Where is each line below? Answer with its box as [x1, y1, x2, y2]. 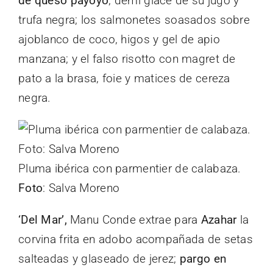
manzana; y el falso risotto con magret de [18, 51, 236, 66]
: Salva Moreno [43, 180, 120, 195]
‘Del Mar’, [18, 212, 67, 227]
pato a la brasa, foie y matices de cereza [18, 71, 230, 85]
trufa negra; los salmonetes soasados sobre [18, 12, 250, 27]
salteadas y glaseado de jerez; [18, 251, 180, 266]
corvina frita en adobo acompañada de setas [18, 232, 253, 246]
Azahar [200, 212, 237, 227]
